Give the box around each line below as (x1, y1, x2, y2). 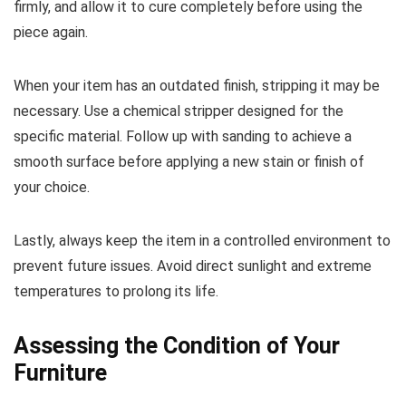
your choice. (14, 179, 90, 196)
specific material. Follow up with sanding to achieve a (14, 128, 352, 145)
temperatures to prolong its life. (14, 283, 218, 300)
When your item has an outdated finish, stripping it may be (14, 77, 380, 94)
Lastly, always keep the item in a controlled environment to (14, 232, 391, 249)
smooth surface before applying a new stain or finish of (14, 153, 364, 170)
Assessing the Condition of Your (14, 333, 340, 359)
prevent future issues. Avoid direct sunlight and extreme (14, 257, 372, 275)
